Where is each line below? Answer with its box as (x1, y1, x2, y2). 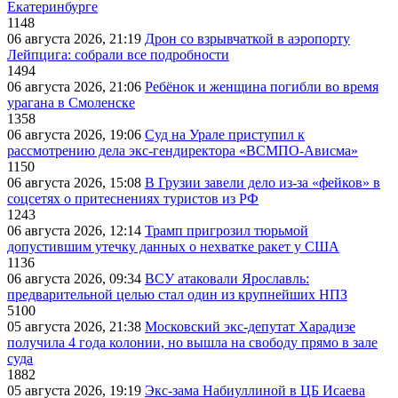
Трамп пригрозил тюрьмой (145, 222, 308, 238)
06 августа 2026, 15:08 (7, 174, 145, 190)
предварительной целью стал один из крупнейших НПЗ (7, 286, 347, 302)
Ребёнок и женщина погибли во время (145, 78, 378, 94)
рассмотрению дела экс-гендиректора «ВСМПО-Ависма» (7, 142, 358, 158)
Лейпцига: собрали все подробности (7, 46, 229, 62)
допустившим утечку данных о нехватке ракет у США (7, 238, 339, 254)
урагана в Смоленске (7, 94, 135, 110)
